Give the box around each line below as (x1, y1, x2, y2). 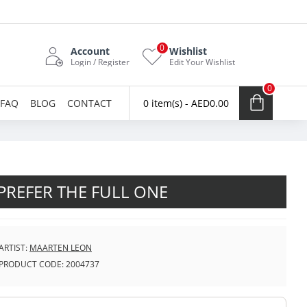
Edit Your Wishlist (169, 56, 235, 68)
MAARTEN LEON (29, 242, 92, 254)
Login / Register (71, 56, 130, 68)
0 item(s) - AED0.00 (143, 97, 229, 110)
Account (71, 44, 110, 58)
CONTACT (67, 96, 112, 110)
